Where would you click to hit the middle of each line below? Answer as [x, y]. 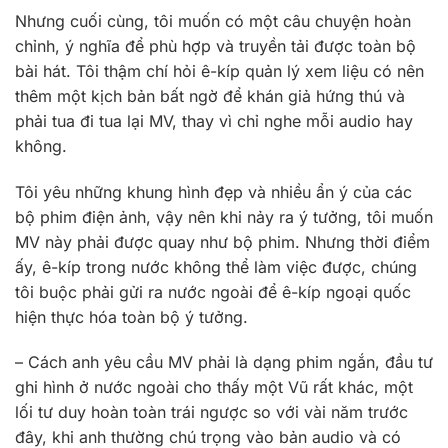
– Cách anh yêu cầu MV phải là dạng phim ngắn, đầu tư [224, 362]
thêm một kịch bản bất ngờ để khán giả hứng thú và [210, 95]
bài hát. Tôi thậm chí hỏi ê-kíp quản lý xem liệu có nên [219, 70]
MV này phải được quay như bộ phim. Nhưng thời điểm [222, 241]
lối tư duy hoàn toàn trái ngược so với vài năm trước [211, 412]
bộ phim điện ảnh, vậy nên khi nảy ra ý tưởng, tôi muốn [224, 216]
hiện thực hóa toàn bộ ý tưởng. [131, 316]
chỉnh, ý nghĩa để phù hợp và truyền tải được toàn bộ [215, 45]
